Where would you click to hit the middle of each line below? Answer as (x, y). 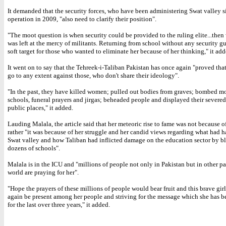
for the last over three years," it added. (59, 205)
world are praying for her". (43, 172)
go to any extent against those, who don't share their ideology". (93, 75)
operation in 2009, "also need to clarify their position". (82, 19)
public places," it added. (40, 108)
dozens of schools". (34, 148)
